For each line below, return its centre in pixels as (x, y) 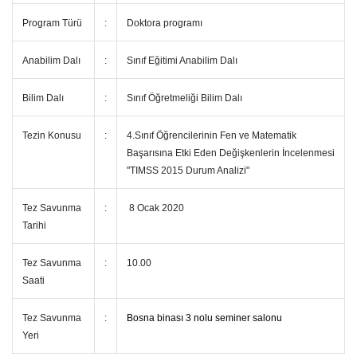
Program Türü (52, 23)
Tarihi (35, 226)
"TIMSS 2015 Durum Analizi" (188, 171)
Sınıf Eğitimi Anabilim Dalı (183, 61)
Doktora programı (166, 23)
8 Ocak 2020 (157, 208)
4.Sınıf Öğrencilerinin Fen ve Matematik (212, 135)
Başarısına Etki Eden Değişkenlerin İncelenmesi (231, 153)
